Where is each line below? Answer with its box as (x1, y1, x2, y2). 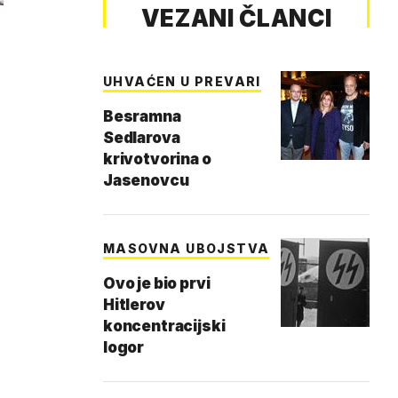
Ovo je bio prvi (103, 275, 211, 292)
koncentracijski (103, 317, 226, 335)
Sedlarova (103, 129, 180, 147)
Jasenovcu (103, 171, 189, 189)
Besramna (103, 107, 181, 125)
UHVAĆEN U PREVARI (103, 74, 261, 89)
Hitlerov (103, 296, 165, 314)
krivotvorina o (103, 150, 211, 168)
